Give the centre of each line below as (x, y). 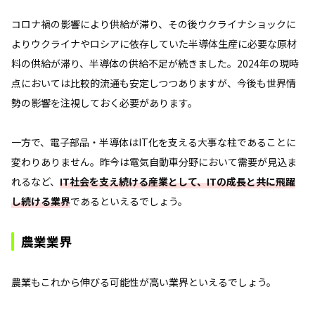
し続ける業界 (41, 201)
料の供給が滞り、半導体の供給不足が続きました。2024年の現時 (155, 63)
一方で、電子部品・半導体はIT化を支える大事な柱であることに (154, 142)
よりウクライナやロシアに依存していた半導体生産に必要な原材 (154, 43)
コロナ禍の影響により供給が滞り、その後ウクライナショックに (154, 24)
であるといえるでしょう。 (129, 201)
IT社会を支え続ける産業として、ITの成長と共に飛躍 (178, 181)
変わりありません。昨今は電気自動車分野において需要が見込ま (154, 161)
